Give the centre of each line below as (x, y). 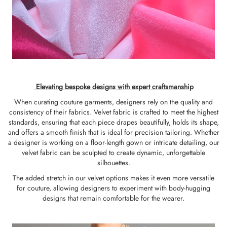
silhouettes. (113, 163)
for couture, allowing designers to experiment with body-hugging (113, 188)
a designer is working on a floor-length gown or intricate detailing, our (113, 142)
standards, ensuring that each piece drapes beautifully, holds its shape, (113, 122)
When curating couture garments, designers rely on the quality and (113, 102)
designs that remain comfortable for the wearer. (113, 198)
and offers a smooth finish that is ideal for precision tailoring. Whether (113, 132)
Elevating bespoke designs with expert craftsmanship (113, 87)
